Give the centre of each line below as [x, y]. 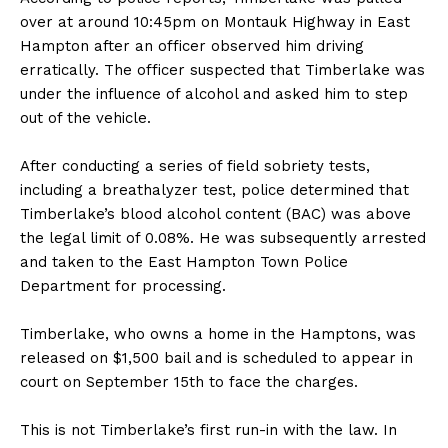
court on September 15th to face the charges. [189, 381]
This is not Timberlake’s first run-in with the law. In [208, 429]
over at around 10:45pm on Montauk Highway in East [215, 21]
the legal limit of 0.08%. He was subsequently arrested [223, 237]
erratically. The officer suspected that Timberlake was [222, 69]
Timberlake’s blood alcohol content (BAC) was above [215, 213]
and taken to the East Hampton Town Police [184, 261]
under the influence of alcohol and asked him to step [214, 93]
